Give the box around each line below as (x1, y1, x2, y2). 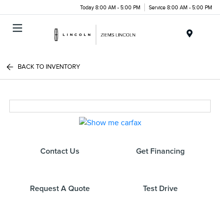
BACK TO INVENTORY (18, 63, 81, 70)
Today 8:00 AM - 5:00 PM (80, 4, 140, 10)
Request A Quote (29, 184, 90, 192)
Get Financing (136, 147, 185, 155)
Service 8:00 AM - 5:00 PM (149, 4, 212, 10)
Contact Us (40, 147, 80, 155)
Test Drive (142, 184, 178, 192)
